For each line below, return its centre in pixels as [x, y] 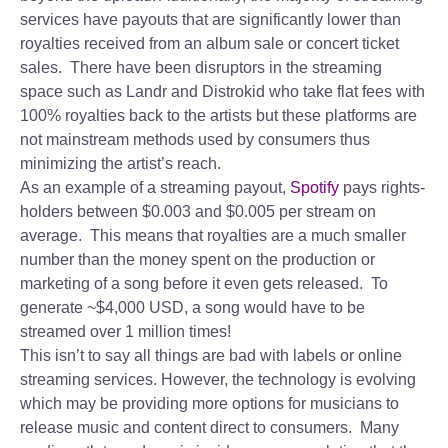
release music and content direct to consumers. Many [209, 427]
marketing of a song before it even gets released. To [204, 283]
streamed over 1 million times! [125, 331]
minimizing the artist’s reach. [120, 163]
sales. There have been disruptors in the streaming [201, 67]
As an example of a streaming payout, [153, 187]
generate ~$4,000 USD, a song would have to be [192, 307]
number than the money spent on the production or [197, 259]
